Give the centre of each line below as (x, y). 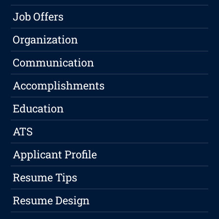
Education (38, 109)
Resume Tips (45, 177)
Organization (45, 40)
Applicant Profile (55, 154)
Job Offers (38, 17)
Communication (54, 63)
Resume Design (51, 200)
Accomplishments (59, 86)
